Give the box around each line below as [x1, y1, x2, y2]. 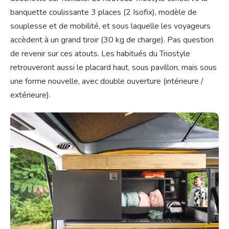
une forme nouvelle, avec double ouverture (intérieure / [10, 75, 203, 87]
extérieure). [10, 89, 51, 101]
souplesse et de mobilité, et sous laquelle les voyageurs [10, 20, 211, 32]
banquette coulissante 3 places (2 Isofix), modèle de [10, 6, 197, 18]
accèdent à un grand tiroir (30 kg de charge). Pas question [10, 34, 214, 45]
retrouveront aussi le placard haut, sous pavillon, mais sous [10, 61, 217, 73]
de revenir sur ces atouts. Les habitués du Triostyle [10, 48, 190, 59]
